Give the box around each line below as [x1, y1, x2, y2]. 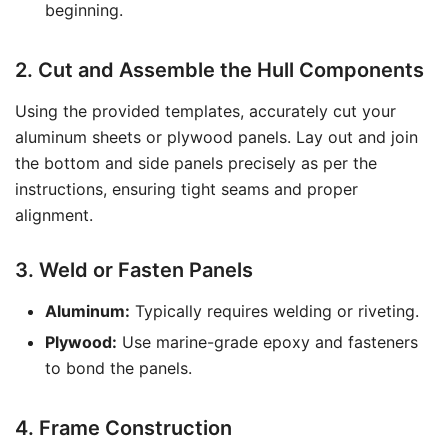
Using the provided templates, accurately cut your [15, 101, 396, 121]
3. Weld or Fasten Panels [15, 258, 253, 282]
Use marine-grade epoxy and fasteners [117, 332, 418, 352]
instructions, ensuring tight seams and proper [15, 179, 358, 199]
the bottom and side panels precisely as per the [15, 153, 377, 173]
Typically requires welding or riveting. [130, 301, 419, 321]
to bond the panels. [45, 358, 192, 378]
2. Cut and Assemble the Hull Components [15, 58, 424, 82]
